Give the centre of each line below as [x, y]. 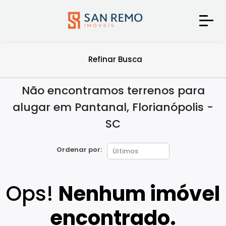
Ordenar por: [79, 149]
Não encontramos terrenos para [113, 90]
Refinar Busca [115, 60]
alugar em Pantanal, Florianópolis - [113, 107]
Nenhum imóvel [139, 193]
